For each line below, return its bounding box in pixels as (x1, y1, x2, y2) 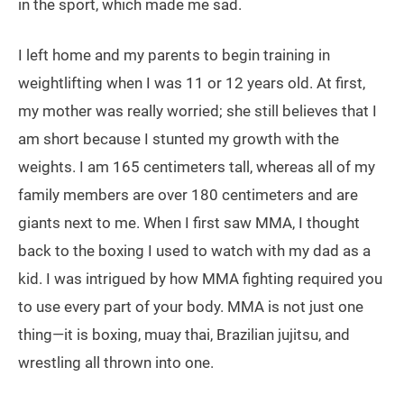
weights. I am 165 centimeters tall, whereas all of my (18, 158, 375, 177)
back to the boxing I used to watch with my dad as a (18, 242, 371, 261)
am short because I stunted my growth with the (18, 130, 339, 149)
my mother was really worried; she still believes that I (18, 102, 377, 121)
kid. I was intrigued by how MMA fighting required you (18, 270, 382, 289)
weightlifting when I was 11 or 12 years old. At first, (18, 74, 365, 93)
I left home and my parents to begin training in (18, 46, 330, 65)
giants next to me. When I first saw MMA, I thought (18, 214, 360, 233)
